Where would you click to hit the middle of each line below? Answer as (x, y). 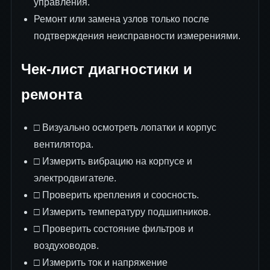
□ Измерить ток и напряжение (100, 263)
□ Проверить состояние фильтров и (113, 229)
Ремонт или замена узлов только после (121, 19)
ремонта (52, 95)
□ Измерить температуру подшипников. (122, 212)
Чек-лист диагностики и (107, 69)
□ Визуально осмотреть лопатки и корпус (125, 128)
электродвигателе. (75, 178)
